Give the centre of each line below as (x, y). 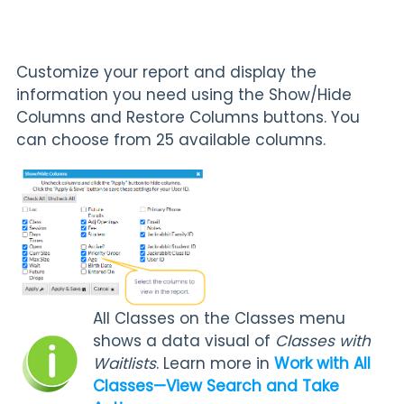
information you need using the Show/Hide (184, 95)
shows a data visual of (184, 341)
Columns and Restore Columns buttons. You (188, 118)
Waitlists (124, 364)
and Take (300, 386)
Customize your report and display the (166, 73)
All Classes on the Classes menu (219, 319)
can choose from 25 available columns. (171, 140)
